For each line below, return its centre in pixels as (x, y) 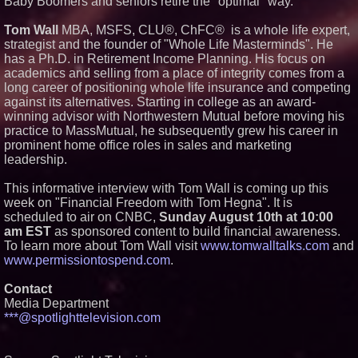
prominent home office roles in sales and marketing (148, 145)
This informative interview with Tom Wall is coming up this (166, 188)
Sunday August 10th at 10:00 (246, 217)
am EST (28, 231)
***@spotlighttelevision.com (82, 318)
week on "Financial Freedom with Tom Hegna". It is (148, 203)
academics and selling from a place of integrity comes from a (174, 73)
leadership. (36, 159)
